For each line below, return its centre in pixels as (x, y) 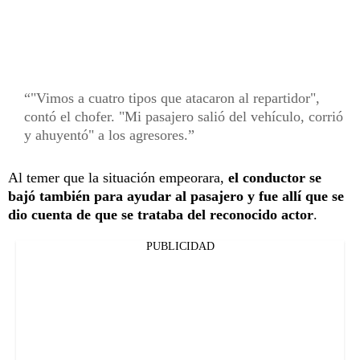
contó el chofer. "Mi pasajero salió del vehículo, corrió (184, 116)
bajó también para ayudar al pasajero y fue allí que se (176, 196)
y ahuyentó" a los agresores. (106, 135)
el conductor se (275, 177)
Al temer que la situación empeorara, (118, 177)
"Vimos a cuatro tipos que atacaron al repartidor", (175, 98)
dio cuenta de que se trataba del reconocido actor (161, 214)
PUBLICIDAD (180, 246)
